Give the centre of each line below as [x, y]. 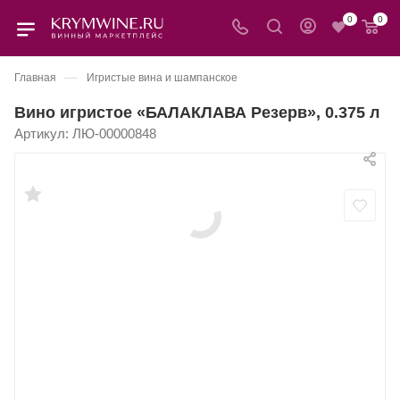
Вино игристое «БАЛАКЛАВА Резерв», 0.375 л [197, 112]
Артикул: [42, 133]
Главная [35, 78]
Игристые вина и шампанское [162, 78]
